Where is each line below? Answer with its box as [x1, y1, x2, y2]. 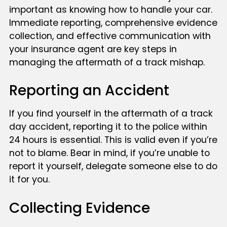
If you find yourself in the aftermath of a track [9, 107, 213, 120]
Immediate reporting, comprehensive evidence [9, 16, 217, 29]
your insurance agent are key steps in [9, 43, 177, 55]
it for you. [9, 173, 50, 186]
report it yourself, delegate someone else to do [9, 160, 217, 173]
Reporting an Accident [9, 81, 169, 101]
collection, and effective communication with [9, 29, 211, 42]
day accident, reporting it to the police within [9, 121, 207, 133]
